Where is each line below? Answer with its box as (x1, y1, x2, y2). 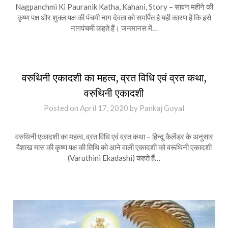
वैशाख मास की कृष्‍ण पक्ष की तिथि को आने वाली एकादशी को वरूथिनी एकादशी (16, 142, 212, 152)
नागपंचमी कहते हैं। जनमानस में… (70, 23, 158, 33)
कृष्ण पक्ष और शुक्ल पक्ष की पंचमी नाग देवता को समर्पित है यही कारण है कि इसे (17, 12, 211, 22)
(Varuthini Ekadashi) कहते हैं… (68, 153, 160, 162)
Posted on (44, 103, 80, 112)
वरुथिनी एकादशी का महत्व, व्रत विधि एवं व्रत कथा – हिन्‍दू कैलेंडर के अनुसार (15, 131, 213, 141)
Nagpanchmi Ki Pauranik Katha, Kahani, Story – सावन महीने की (15, 2, 213, 11)
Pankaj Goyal (139, 103, 184, 112)
